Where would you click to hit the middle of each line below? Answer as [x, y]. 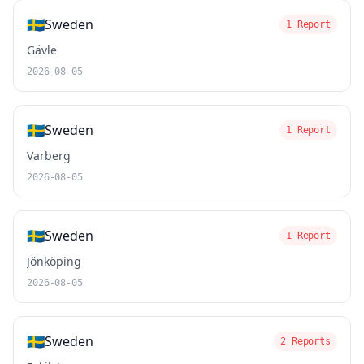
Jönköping [54, 261]
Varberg [49, 156]
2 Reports [305, 341]
